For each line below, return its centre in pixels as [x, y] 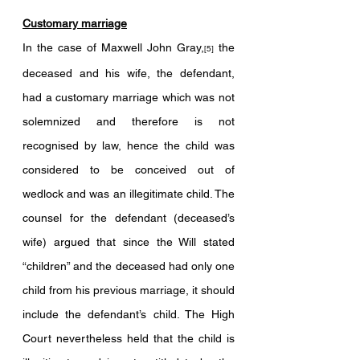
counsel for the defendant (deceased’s [129, 218]
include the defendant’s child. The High [129, 314]
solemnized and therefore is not [129, 121]
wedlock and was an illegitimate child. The [129, 194]
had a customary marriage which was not [129, 97]
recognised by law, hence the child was [129, 145]
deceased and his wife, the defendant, [129, 73]
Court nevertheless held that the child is [129, 338]
